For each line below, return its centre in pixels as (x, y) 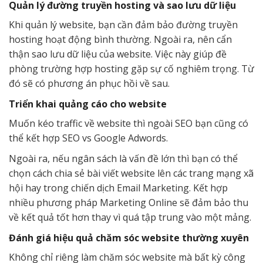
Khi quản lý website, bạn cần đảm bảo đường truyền (123, 24)
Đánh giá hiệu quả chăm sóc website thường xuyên (129, 237)
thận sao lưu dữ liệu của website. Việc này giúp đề (118, 54)
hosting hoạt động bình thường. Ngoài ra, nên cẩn (120, 39)
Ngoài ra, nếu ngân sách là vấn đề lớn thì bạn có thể (123, 158)
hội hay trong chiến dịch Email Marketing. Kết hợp (118, 188)
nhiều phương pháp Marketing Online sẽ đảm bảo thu (129, 202)
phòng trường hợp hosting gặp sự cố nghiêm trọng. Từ (131, 68)
